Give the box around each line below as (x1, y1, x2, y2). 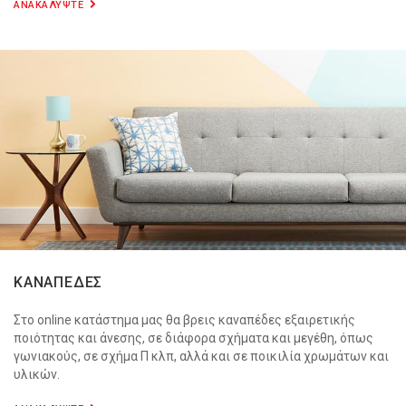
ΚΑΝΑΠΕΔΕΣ (14, 274, 103, 292)
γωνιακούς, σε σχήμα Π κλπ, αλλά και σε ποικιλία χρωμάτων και (14, 349, 389, 364)
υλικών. (14, 367, 60, 382)
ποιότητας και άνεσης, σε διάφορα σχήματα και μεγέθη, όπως (14, 331, 373, 346)
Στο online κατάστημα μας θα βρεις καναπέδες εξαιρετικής (14, 313, 355, 328)
